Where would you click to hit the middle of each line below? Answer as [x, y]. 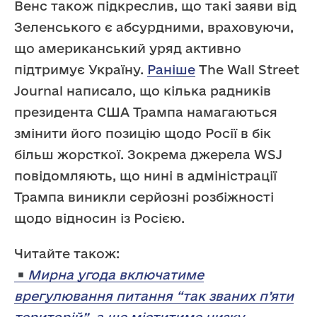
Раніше [171, 70]
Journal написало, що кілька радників [143, 91]
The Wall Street [247, 70]
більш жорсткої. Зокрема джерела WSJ [148, 155]
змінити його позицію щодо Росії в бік [143, 133]
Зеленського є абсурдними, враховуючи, [154, 27]
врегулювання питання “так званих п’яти [154, 296]
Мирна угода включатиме [116, 275]
